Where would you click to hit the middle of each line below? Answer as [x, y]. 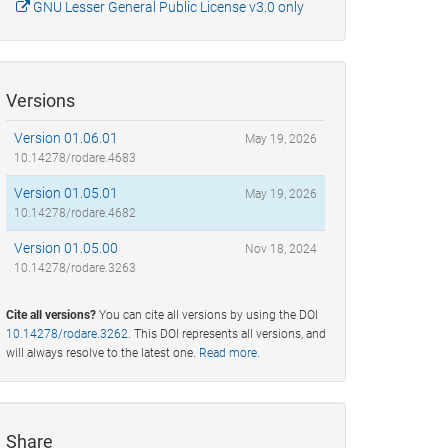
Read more [228, 353]
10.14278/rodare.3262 [67, 334]
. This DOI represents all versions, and [227, 334]
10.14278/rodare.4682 [75, 213]
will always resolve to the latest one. [102, 353]
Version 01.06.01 [66, 138]
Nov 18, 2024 [281, 249]
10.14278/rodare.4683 [75, 158]
